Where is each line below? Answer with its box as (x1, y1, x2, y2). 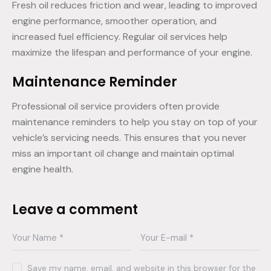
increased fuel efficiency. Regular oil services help (12, 30, 227, 44)
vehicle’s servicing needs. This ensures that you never (12, 131, 247, 145)
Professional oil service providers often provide (12, 100, 220, 113)
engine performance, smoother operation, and (12, 15, 217, 28)
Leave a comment (12, 200, 138, 220)
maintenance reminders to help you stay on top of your (12, 116, 258, 129)
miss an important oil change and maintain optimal (12, 147, 234, 160)
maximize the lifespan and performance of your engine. (12, 46, 252, 59)
